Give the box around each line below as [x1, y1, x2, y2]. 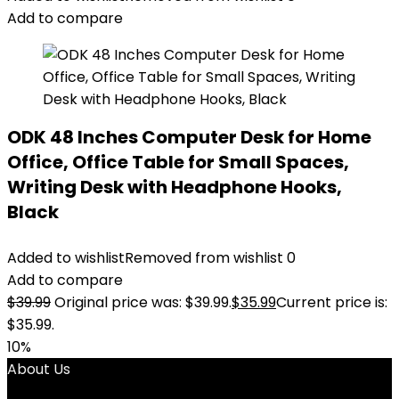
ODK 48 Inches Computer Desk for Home [7, 125, 371, 150]
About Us [7, 359, 70, 379]
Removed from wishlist [125, 248, 283, 268]
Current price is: [276, 292, 387, 313]
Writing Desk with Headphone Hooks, [7, 175, 342, 199]
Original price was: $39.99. [54, 292, 232, 313]
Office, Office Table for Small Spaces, [7, 150, 349, 175]
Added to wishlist [7, 248, 125, 268]
